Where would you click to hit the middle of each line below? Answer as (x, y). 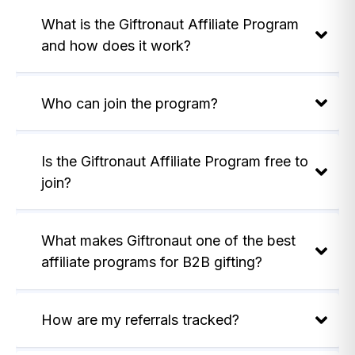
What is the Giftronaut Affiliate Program (170, 24)
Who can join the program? (130, 103)
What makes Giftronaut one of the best (168, 241)
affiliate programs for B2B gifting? (152, 262)
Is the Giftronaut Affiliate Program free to (175, 161)
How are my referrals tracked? (140, 320)
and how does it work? (116, 45)
